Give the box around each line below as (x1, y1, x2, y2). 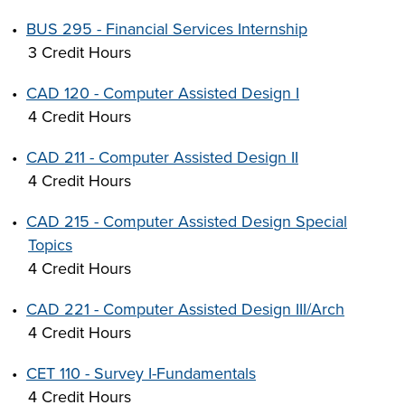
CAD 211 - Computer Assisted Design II (26, 147, 298, 167)
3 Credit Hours (28, 42, 131, 62)
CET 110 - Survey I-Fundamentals (26, 363, 256, 383)
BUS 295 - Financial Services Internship (26, 19, 307, 39)
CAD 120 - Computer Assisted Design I (26, 83, 299, 103)
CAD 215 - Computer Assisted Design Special (26, 212, 347, 231)
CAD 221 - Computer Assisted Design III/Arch (26, 299, 344, 319)
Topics (28, 235, 72, 255)
